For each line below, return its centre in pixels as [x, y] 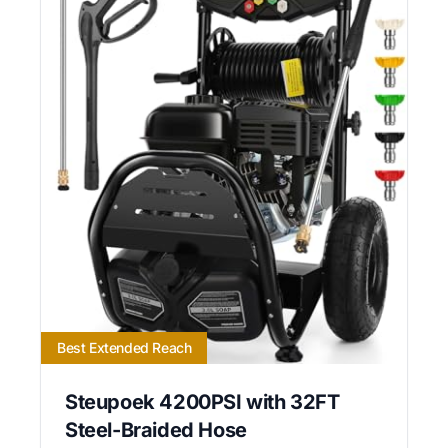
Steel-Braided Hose [156, 430]
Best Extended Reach [124, 348]
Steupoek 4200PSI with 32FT [202, 402]
